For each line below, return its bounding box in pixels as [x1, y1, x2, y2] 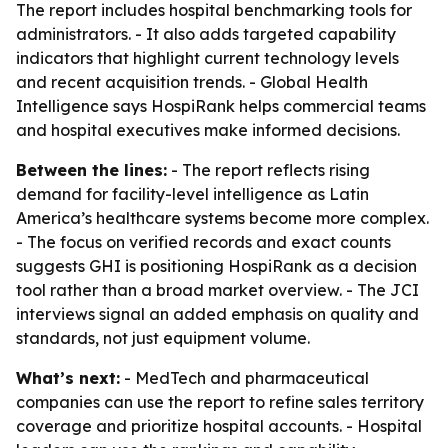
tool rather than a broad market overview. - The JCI [16, 280, 419, 300]
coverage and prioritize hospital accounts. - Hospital [16, 416, 422, 436]
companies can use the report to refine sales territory [16, 392, 424, 412]
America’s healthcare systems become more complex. [16, 208, 429, 228]
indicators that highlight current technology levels [16, 48, 399, 68]
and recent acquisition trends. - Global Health [16, 72, 368, 92]
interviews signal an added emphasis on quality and [16, 304, 419, 324]
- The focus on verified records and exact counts [16, 232, 391, 252]
